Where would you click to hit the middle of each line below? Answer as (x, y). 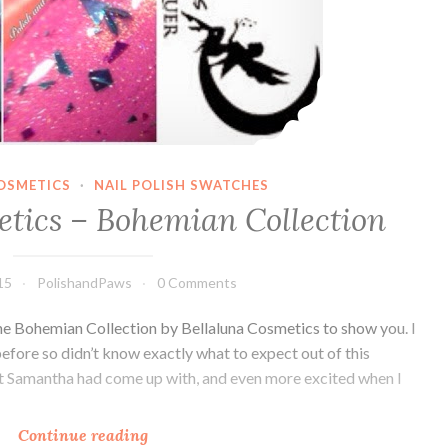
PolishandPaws (84, 283)
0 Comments (196, 283)
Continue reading (82, 435)
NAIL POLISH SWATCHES (181, 185)
